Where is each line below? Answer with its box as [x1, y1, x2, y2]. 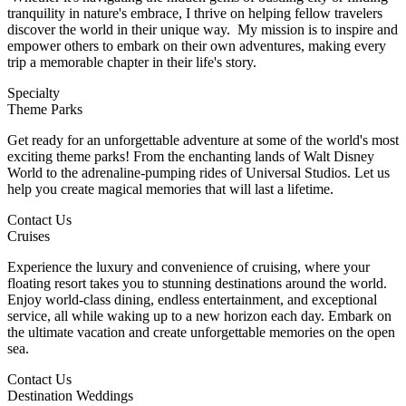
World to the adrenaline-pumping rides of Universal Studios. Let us [7, 165, 390, 180]
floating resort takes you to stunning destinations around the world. [7, 275, 387, 291]
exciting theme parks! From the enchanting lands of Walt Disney [7, 149, 374, 164]
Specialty [7, 85, 60, 101]
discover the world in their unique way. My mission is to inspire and [7, 22, 398, 37]
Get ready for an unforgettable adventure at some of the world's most [7, 132, 399, 148]
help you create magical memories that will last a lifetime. [7, 181, 333, 197]
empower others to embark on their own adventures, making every [7, 38, 386, 53]
